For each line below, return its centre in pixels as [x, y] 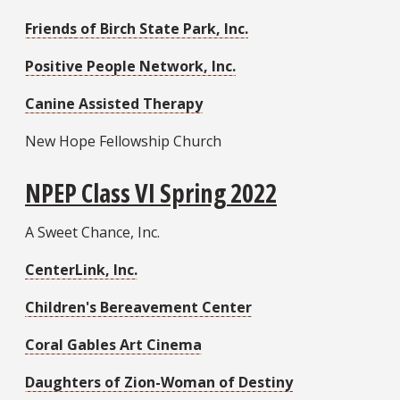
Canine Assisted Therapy [114, 103]
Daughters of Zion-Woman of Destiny [159, 383]
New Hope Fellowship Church [123, 141]
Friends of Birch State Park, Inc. [137, 28]
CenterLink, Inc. [81, 270]
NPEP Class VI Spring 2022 [151, 193]
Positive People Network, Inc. [130, 66]
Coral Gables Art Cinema [113, 345]
